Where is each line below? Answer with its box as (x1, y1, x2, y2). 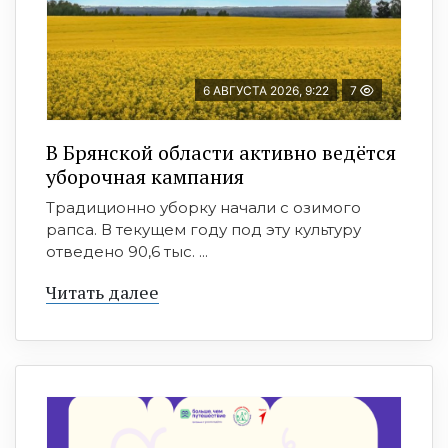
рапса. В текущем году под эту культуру (46, 219, 361, 239)
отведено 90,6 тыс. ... (46, 241, 208, 261)
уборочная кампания (46, 162, 244, 190)
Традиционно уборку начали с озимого (46, 197, 361, 217)
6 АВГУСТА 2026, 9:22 (203, 82, 329, 98)
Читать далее (46, 279, 159, 304)
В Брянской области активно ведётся (46, 138, 396, 166)
